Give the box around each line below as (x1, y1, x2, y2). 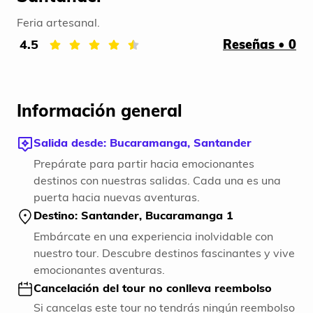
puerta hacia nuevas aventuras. (34, 190, 200, 205)
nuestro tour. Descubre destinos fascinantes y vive (34, 246, 295, 261)
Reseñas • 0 (223, 36, 296, 53)
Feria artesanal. (17, 15, 100, 30)
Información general (17, 100, 182, 122)
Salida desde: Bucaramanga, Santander (34, 136, 252, 150)
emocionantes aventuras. (34, 263, 165, 277)
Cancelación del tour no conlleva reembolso (34, 281, 272, 296)
